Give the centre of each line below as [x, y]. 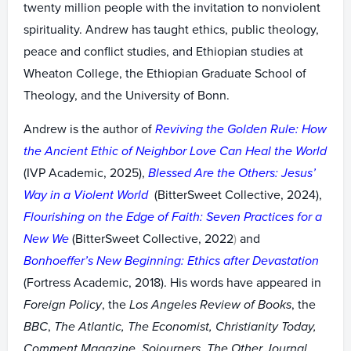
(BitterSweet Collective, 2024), [237, 195]
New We [46, 239]
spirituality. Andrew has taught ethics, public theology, [171, 30]
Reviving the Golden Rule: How [241, 129]
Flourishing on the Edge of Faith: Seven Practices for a [173, 217]
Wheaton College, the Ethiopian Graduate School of [165, 74]
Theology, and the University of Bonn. [127, 96]
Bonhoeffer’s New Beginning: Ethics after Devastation [171, 261]
